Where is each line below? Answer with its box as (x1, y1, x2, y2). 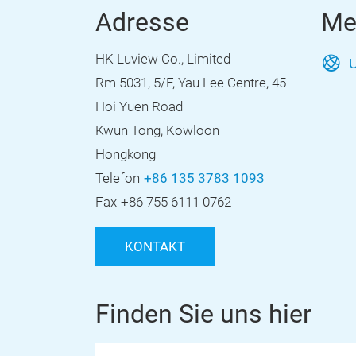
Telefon (95, 171, 140, 186)
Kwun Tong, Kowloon (95, 123, 219, 138)
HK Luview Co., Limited (95, 52, 230, 67)
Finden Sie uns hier (95, 299, 311, 329)
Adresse (95, 7, 189, 37)
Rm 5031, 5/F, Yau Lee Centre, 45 (95, 75, 286, 91)
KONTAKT (125, 239, 185, 254)
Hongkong (95, 147, 156, 162)
